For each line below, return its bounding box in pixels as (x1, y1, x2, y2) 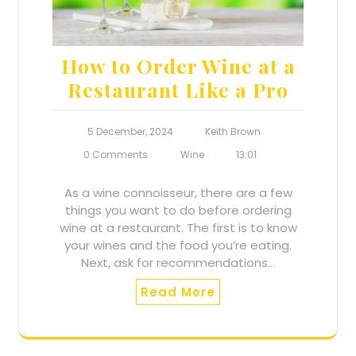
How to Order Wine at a (60, 52, 296, 79)
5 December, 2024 (87, 125, 173, 139)
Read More (141, 284, 215, 301)
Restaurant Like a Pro (68, 76, 288, 103)
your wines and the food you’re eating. (64, 237, 292, 254)
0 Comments (83, 148, 148, 162)
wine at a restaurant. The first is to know (59, 219, 297, 237)
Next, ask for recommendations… (81, 254, 275, 272)
